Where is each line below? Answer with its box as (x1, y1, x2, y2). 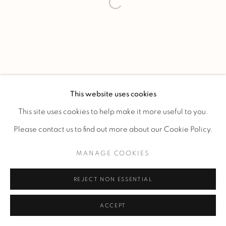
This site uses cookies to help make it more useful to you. (18, 108, 208, 116)
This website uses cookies (70, 90, 156, 98)
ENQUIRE (99, 210, 129, 216)
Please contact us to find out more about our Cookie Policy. (13, 126, 213, 133)
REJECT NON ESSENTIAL (73, 177, 153, 182)
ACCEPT (100, 203, 126, 208)
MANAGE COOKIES (76, 150, 150, 157)
